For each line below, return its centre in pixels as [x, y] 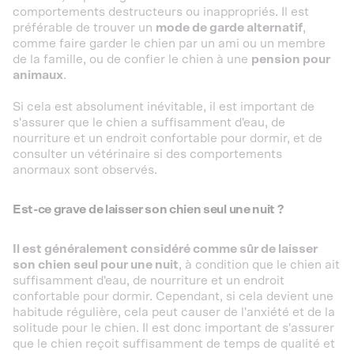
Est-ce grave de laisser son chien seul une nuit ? [149, 209]
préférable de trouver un [84, 27]
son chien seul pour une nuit [96, 264]
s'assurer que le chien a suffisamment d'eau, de [149, 122]
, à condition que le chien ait [259, 264]
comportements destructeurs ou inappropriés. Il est [161, 11]
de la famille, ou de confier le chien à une [132, 59]
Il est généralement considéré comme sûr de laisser [165, 249]
